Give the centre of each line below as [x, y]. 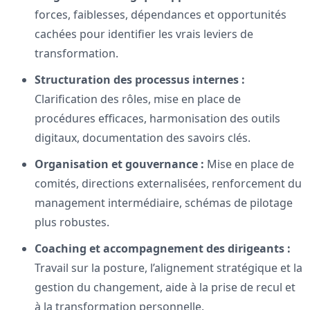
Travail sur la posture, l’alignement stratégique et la [168, 268]
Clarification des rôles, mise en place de [138, 99]
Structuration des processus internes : [140, 80]
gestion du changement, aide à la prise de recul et [165, 288]
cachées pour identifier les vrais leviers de [144, 34]
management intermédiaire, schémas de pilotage [164, 203]
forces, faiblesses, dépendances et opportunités [161, 15]
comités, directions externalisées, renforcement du [168, 184]
